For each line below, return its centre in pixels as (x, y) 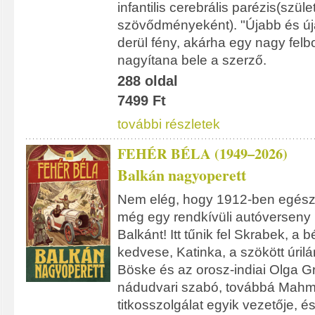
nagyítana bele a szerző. (192, 60)
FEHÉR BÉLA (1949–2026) (202, 153)
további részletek (169, 124)
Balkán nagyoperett (182, 175)
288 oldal (148, 81)
